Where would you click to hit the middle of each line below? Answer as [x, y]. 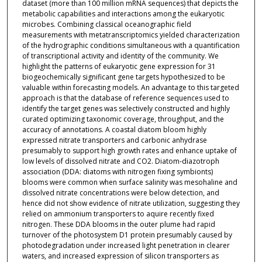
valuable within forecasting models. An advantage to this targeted [130, 88]
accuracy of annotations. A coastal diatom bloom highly [114, 130]
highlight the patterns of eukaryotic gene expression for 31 [119, 67]
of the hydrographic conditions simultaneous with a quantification [131, 46]
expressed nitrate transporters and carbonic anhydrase [114, 140]
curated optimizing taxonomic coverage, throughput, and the [123, 119]
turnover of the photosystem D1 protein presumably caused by [127, 235]
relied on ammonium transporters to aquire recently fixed [118, 214]
